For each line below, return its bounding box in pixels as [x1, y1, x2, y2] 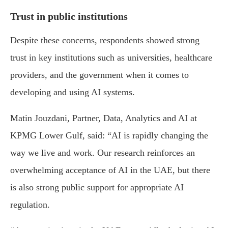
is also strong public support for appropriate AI [10, 182, 184, 193]
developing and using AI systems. [10, 87, 135, 98]
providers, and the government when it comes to [10, 70, 189, 80]
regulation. [10, 199, 50, 210]
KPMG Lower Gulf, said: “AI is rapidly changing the [10, 130, 208, 141]
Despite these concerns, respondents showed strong [10, 35, 199, 46]
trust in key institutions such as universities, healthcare [10, 52, 212, 63]
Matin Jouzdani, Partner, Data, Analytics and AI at [10, 113, 197, 124]
